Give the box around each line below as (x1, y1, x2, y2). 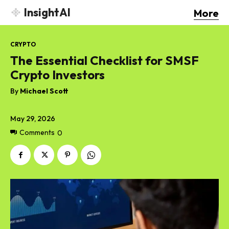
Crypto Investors (10, 66, 105, 82)
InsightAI (24, 5, 71, 20)
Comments (19, 128, 55, 138)
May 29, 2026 (10, 113, 55, 123)
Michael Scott (20, 86, 68, 96)
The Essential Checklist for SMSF (10, 52, 199, 68)
